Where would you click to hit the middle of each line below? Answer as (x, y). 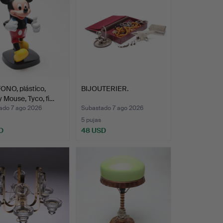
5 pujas (91, 120)
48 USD (93, 130)
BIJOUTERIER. (105, 88)
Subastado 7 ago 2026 (112, 108)
